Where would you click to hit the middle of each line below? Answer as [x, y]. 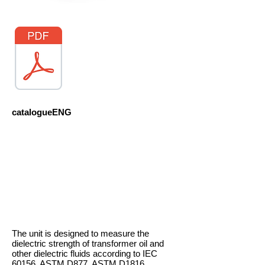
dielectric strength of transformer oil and [88, 243]
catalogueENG [42, 112]
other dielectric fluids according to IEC [85, 253]
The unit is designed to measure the [80, 233]
